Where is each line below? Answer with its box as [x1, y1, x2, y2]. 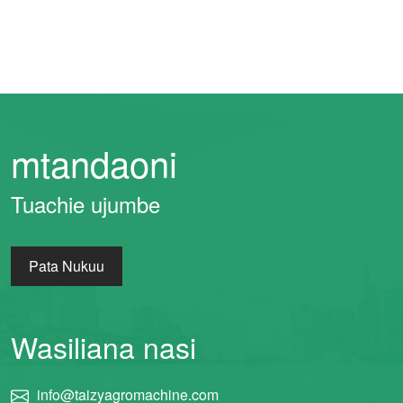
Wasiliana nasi [11, 326, 196, 368]
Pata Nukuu [29, 255, 104, 277]
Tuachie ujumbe [11, 188, 160, 220]
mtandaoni [11, 137, 177, 189]
